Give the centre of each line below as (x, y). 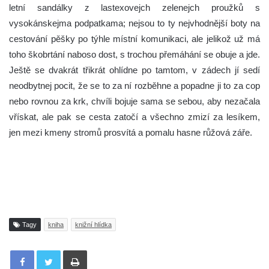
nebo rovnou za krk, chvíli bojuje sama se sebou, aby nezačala (134, 101)
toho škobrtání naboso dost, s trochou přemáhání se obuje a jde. (134, 54)
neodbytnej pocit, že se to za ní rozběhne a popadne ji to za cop (134, 85)
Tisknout (101, 250)
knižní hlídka (93, 225)
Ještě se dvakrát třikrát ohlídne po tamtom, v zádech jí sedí (134, 70)
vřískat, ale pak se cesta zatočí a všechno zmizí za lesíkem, (134, 116)
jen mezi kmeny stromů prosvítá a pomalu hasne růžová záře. (131, 132)
